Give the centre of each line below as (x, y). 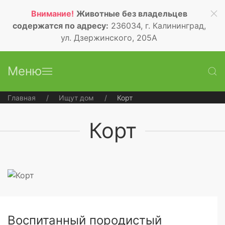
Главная (22, 98)
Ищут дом (76, 98)
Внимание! (52, 14)
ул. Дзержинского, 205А (109, 38)
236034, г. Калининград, (157, 26)
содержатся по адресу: (60, 26)
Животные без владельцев (132, 14)
